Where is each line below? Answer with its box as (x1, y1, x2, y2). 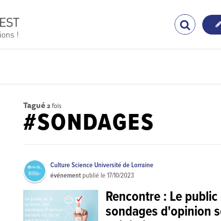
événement (50, 171, 81, 180)
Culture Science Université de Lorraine (50, 161, 154, 170)
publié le (81, 171, 108, 180)
